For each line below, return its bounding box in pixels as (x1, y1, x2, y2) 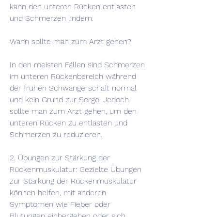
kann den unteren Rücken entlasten (10, 2, 136, 12)
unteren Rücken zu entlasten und (10, 118, 127, 128)
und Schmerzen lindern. (10, 14, 93, 23)
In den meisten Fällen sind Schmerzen (10, 60, 145, 70)
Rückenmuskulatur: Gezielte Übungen (10, 165, 141, 174)
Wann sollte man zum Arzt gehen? (10, 37, 131, 46)
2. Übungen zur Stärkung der (10, 153, 110, 163)
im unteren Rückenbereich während (10, 72, 136, 81)
